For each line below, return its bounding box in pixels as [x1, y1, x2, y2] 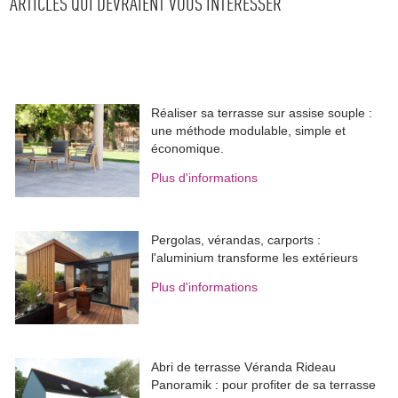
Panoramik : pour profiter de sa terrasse [151, 378, 377, 393]
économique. [151, 141, 225, 156]
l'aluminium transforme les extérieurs [151, 251, 359, 266]
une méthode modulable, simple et [151, 123, 346, 139]
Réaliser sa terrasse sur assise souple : [151, 106, 373, 121]
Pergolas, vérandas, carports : [151, 233, 322, 248]
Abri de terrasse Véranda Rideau [151, 360, 337, 375]
